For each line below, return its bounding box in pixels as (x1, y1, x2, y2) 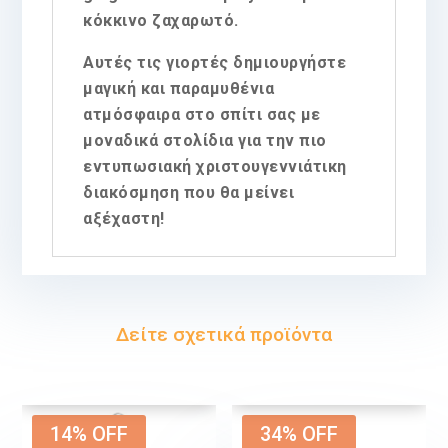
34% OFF (260, 421, 339, 446)
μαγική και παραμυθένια (83, 78, 275, 98)
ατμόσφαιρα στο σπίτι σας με (83, 104, 321, 124)
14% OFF (50, 421, 129, 446)
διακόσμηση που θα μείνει (83, 182, 295, 202)
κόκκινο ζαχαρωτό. (83, 10, 239, 30)
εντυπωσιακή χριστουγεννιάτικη (83, 156, 347, 176)
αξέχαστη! (83, 208, 165, 228)
